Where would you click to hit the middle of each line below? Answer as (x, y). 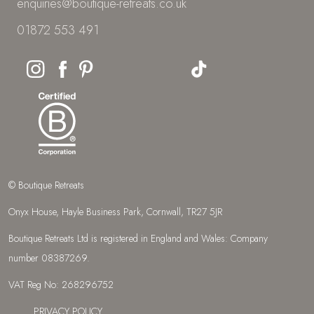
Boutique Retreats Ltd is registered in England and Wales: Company (138, 239)
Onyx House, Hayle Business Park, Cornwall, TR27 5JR (115, 212)
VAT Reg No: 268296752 (61, 285)
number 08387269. (49, 258)
